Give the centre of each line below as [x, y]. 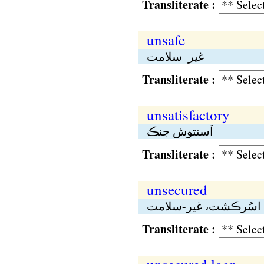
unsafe [166, 40]
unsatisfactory [188, 115]
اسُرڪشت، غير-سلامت [204, 206]
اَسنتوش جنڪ [180, 131]
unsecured [177, 189]
